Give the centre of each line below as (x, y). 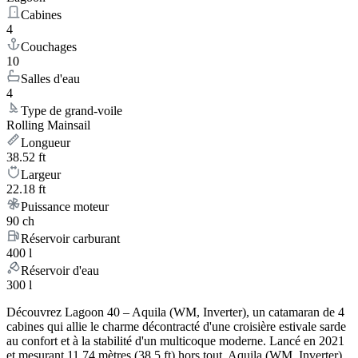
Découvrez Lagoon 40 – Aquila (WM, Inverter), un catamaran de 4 (175, 312)
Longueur (46, 143)
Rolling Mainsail (48, 125)
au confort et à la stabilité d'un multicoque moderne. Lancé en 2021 (175, 341)
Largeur (41, 175)
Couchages (49, 47)
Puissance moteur (65, 207)
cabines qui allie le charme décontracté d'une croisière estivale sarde (176, 327)
